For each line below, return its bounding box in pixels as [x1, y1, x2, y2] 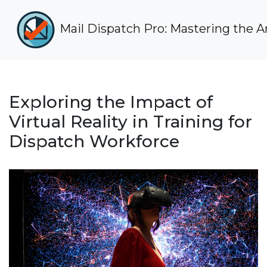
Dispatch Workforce [9, 131, 179, 151]
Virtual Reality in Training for [9, 111, 252, 132]
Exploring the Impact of [9, 92, 213, 112]
